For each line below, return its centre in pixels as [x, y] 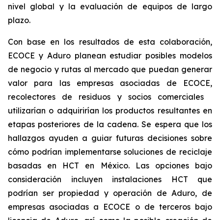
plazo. [19, 20]
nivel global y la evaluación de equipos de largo [110, 6]
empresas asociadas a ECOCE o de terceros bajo [110, 207]
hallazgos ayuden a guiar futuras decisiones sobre [110, 138]
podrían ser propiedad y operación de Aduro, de [110, 193]
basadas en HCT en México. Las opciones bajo [110, 165]
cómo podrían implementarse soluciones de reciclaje [110, 152]
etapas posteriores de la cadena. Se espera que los [110, 124]
